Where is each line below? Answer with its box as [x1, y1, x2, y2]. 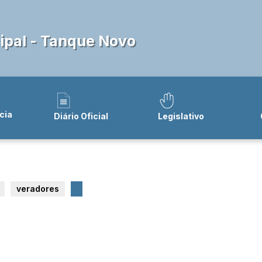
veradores [16, 184, 59, 194]
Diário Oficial [54, 111, 109, 121]
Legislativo [157, 111, 204, 121]
